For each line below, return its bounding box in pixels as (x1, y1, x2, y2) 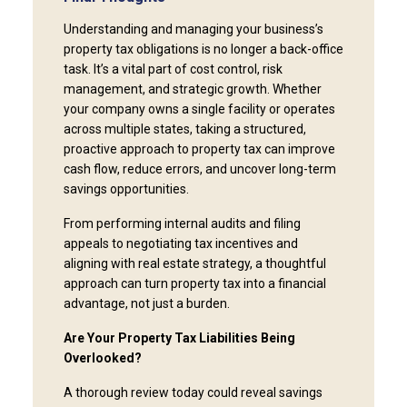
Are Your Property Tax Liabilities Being (63, 331, 295, 346)
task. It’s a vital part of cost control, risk (63, 62, 283, 77)
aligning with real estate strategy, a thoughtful (63, 256, 326, 272)
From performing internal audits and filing (63, 216, 301, 232)
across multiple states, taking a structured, (63, 122, 306, 137)
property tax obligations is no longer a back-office (63, 42, 343, 57)
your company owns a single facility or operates (63, 102, 335, 117)
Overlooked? (63, 351, 142, 366)
